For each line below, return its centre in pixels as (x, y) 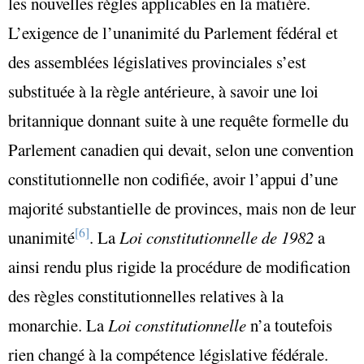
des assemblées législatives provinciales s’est (157, 61)
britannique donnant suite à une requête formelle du (178, 120)
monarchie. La (58, 325)
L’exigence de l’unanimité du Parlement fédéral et (173, 32)
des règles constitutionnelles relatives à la (146, 295)
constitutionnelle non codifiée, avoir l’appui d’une (173, 178)
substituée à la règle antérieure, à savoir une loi (163, 91)
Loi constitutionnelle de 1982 (217, 237)
